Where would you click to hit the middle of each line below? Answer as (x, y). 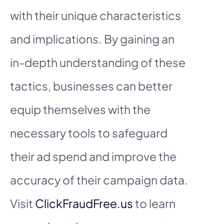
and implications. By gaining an (92, 38)
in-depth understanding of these (98, 62)
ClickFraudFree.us (84, 203)
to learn (154, 203)
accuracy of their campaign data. (99, 179)
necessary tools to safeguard (89, 132)
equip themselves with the (80, 109)
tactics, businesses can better (91, 85)
